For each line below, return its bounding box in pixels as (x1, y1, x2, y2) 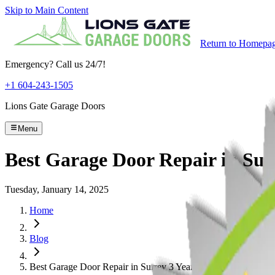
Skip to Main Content (5, 5, 88, 15)
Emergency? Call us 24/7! (5, 59, 106, 69)
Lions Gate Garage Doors (5, 101, 105, 111)
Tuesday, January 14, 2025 (5, 184, 109, 195)
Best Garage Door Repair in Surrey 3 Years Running (29, 261, 233, 273)
